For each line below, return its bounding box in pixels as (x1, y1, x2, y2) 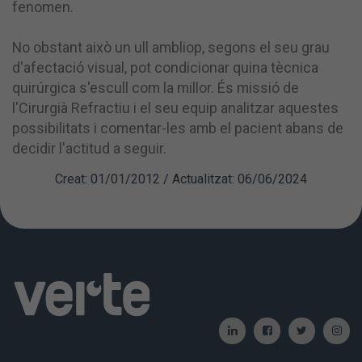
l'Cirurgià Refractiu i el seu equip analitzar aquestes (12, 99, 339, 116)
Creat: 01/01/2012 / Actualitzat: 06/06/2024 (55, 171, 307, 187)
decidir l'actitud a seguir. (12, 140, 166, 157)
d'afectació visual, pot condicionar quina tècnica (12, 59, 318, 76)
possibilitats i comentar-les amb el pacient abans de (12, 120, 343, 137)
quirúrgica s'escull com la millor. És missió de (12, 79, 299, 96)
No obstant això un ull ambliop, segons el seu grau (12, 39, 330, 56)
